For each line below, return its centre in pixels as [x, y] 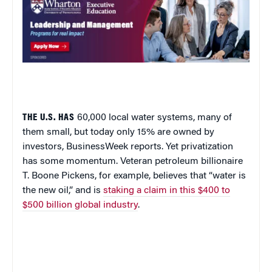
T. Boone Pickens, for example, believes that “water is [134, 176]
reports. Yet [155, 147]
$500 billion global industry [80, 206]
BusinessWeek [97, 147]
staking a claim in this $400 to [167, 191]
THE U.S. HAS [50, 118]
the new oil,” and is [63, 191]
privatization [207, 147]
